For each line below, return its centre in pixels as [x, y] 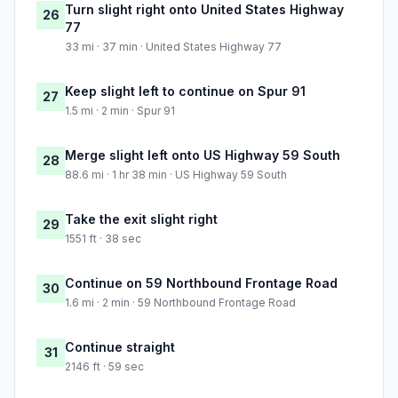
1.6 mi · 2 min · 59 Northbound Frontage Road [180, 303]
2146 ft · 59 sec [104, 367]
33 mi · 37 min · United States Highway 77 [173, 47]
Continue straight [120, 347]
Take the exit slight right [141, 219]
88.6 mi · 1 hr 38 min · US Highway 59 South [176, 175]
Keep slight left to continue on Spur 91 [185, 92]
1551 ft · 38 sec [103, 239]
